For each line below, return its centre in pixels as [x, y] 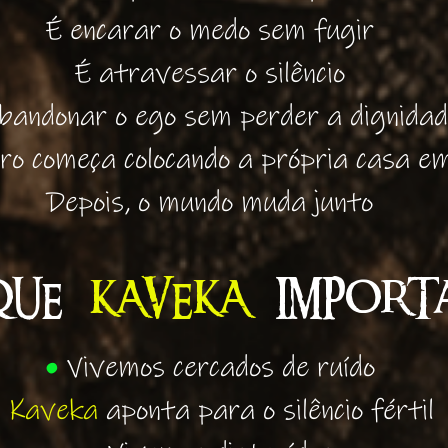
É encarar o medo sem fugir [209, 31]
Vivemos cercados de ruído [220, 368]
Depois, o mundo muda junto [209, 203]
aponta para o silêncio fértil [265, 411]
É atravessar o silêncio [209, 74]
